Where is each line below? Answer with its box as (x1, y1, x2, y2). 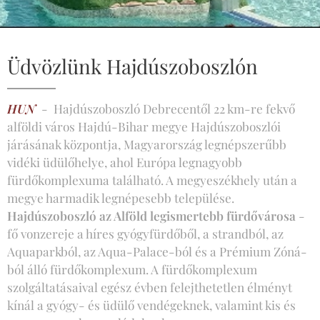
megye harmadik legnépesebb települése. (7, 189, 234, 206)
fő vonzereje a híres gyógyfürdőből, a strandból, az (7, 225, 284, 241)
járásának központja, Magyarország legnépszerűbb (7, 136, 286, 152)
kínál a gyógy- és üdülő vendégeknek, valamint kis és (7, 296, 296, 313)
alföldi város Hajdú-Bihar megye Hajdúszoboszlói (7, 118, 281, 134)
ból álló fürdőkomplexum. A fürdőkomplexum (7, 261, 257, 277)
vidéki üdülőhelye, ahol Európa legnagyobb (7, 154, 242, 170)
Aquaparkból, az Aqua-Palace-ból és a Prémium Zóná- (7, 243, 307, 259)
